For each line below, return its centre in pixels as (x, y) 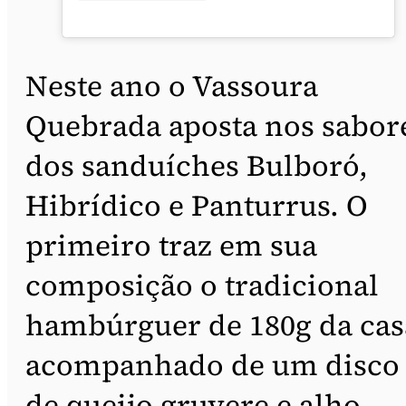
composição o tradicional (202, 285)
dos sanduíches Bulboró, (197, 165)
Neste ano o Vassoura (172, 86)
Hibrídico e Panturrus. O (197, 205)
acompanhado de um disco (213, 365)
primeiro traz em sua (171, 245)
